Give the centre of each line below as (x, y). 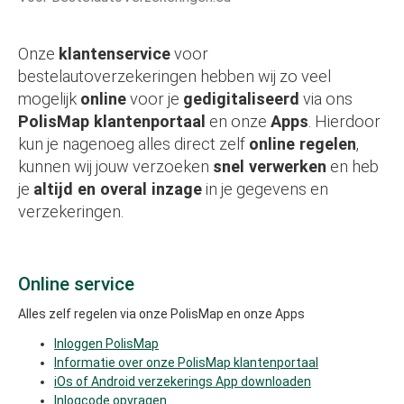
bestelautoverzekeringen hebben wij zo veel (174, 76)
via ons (326, 99)
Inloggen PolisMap (106, 344)
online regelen (303, 144)
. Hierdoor (344, 121)
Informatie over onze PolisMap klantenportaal (186, 363)
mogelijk (49, 99)
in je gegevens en (265, 189)
